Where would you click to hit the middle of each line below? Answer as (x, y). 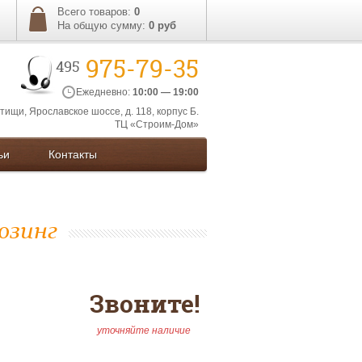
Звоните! (145, 304)
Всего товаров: (96, 12)
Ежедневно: (104, 92)
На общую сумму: (103, 25)
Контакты (73, 154)
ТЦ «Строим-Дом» (157, 124)
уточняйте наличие (144, 330)
